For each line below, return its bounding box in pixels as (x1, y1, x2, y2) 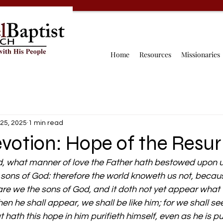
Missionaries (181, 50, 220, 59)
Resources (139, 50, 171, 59)
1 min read (28, 119, 63, 126)
